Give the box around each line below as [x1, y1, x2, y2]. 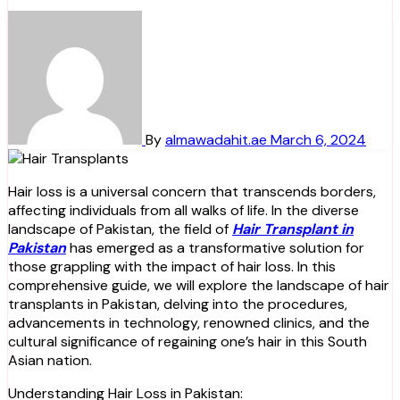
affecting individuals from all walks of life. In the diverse [8, 200, 359, 220]
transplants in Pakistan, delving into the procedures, [8, 294, 347, 313]
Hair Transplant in [232, 219, 354, 238]
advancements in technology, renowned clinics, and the [8, 312, 370, 332]
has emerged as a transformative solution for [66, 237, 364, 257]
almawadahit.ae [165, 129, 271, 149]
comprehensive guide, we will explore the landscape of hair [8, 275, 389, 295]
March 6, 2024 [271, 129, 366, 149]
